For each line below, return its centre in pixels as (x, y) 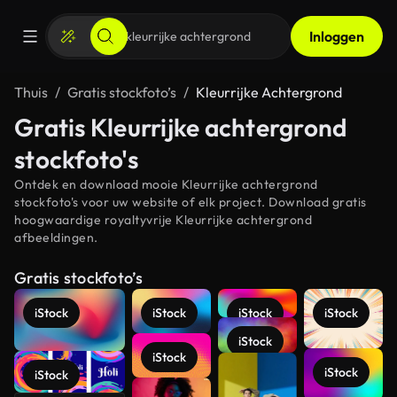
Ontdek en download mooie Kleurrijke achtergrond (166, 184)
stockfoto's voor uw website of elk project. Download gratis (191, 202)
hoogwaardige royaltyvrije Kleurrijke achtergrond (163, 220)
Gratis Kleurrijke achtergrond (181, 127)
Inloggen (337, 36)
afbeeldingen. (56, 237)
